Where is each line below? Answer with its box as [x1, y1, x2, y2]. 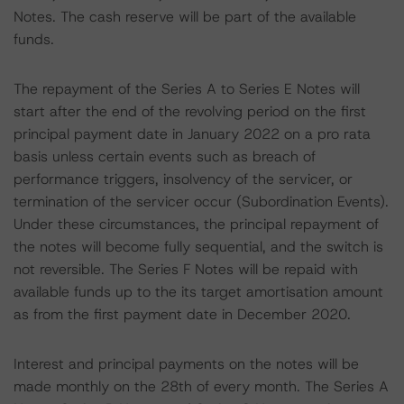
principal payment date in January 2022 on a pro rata [14, 124, 371, 143]
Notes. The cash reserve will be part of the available [14, 7, 356, 26]
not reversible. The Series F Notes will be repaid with [14, 260, 358, 279]
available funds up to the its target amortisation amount [14, 282, 383, 301]
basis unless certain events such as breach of [14, 147, 316, 166]
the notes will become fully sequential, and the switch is [14, 237, 383, 256]
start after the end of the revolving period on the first [14, 102, 366, 121]
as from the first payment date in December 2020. [14, 305, 351, 324]
